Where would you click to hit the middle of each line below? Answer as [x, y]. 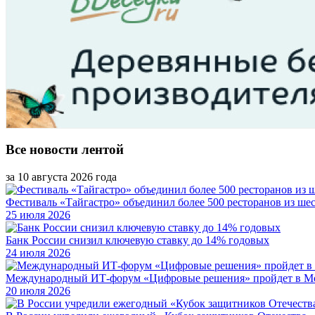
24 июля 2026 [38, 252]
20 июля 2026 [38, 290]
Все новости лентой [65, 150]
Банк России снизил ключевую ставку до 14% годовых [137, 240]
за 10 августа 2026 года [61, 176]
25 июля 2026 [38, 214]
